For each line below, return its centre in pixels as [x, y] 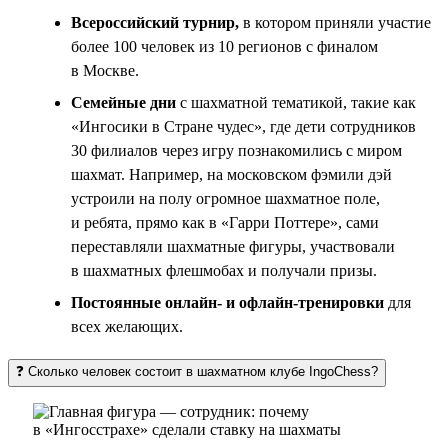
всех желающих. [127, 326]
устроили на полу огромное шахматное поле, [225, 198]
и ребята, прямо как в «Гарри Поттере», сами [225, 222]
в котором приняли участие [335, 22]
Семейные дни [123, 102]
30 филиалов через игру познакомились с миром [236, 150]
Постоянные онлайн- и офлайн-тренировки [227, 302]
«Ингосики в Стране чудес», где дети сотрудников [243, 126]
